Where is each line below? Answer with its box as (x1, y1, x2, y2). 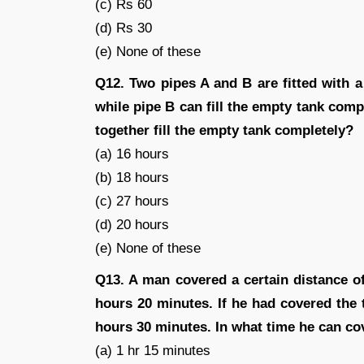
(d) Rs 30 (95, 20, 152, 36)
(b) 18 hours (95, 170, 169, 185)
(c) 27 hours (95, 193, 169, 209)
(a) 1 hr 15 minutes (95, 343, 210, 358)
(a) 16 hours (95, 146, 169, 162)
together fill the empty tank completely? (95, 123, 353, 138)
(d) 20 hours (95, 217, 169, 232)
